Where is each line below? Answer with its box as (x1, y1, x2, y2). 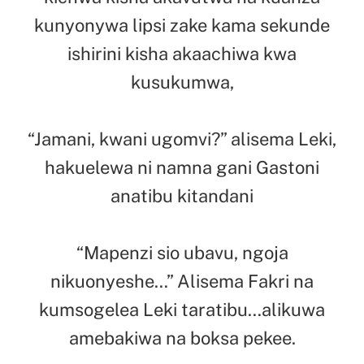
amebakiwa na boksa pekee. (68, 327, 296, 349)
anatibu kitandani (110, 184, 253, 206)
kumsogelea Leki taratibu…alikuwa (39, 298, 325, 320)
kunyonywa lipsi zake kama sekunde (34, 14, 330, 36)
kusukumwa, (130, 71, 234, 93)
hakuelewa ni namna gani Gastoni (45, 156, 319, 178)
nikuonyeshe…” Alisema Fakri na (50, 270, 314, 292)
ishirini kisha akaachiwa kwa (67, 42, 297, 64)
